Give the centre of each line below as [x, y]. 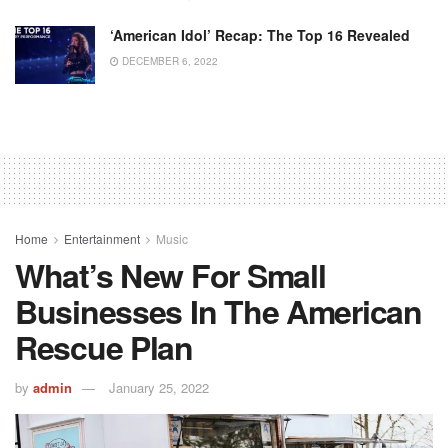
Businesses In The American [218, 310]
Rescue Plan [104, 346]
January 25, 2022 [159, 388]
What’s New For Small [170, 274]
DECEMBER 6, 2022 [168, 61]
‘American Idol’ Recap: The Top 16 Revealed [260, 35]
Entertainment [102, 238]
